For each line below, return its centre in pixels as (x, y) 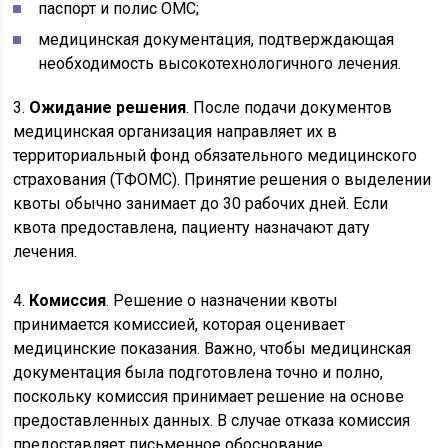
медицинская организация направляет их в (175, 131)
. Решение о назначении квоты (222, 300)
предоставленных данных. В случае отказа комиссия (212, 420)
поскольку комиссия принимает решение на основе (209, 396)
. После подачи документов (289, 107)
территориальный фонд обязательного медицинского (215, 155)
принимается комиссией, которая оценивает (179, 324)
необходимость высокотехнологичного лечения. (220, 63)
